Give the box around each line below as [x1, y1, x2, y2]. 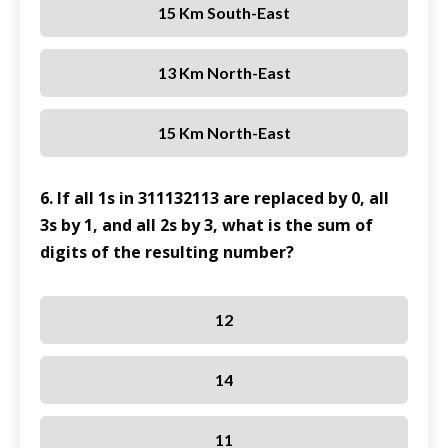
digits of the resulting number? [40, 241, 294, 264]
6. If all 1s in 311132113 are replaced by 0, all [40, 187, 389, 210]
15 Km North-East [157, 123, 291, 143]
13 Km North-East [157, 63, 291, 83]
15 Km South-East [158, 3, 290, 23]
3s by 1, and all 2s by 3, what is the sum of [40, 214, 373, 237]
